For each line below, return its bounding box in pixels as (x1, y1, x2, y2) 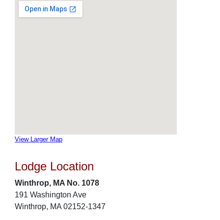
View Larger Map (15, 136, 62, 143)
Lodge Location (15, 160, 94, 173)
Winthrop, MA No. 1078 (15, 179, 99, 187)
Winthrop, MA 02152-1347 (15, 202, 106, 211)
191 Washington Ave (15, 191, 86, 199)
